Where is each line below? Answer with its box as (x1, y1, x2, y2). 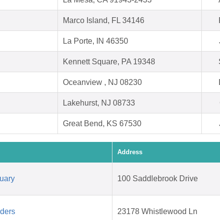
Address (117, 148, 142, 156)
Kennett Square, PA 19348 (63, 57, 155, 66)
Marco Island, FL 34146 (63, 16, 144, 25)
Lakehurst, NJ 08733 (63, 99, 135, 108)
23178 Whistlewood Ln (117, 207, 197, 216)
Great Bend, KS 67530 (63, 119, 141, 128)
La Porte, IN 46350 (63, 37, 128, 46)
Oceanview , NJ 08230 (63, 78, 142, 87)
